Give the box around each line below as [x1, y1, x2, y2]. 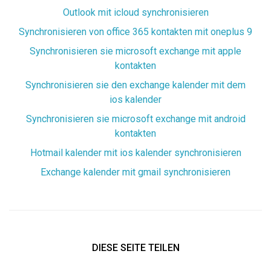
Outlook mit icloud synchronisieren [62, 6, 209, 18]
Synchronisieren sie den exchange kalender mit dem [25, 79, 246, 91]
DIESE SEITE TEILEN [91, 241, 180, 253]
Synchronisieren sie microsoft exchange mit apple [30, 45, 241, 57]
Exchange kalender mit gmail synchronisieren [41, 166, 230, 178]
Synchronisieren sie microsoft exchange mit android [25, 113, 246, 125]
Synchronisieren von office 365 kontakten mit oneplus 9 [19, 25, 252, 38]
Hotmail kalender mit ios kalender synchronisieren [30, 146, 241, 158]
